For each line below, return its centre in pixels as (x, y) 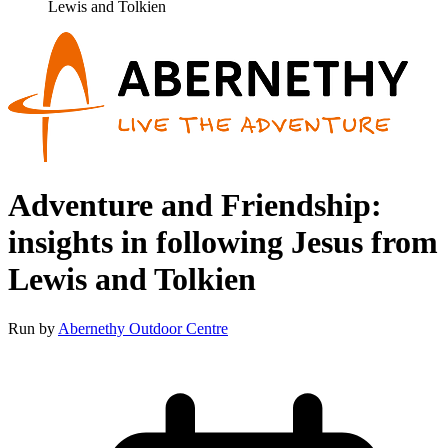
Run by (33, 328)
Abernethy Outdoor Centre (143, 328)
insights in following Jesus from (223, 242)
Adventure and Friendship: (195, 205)
